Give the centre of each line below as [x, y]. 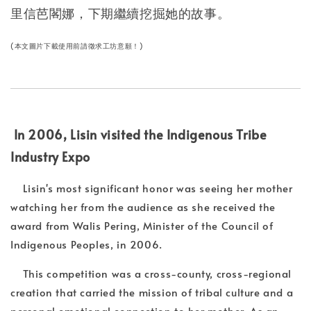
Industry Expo [50, 156]
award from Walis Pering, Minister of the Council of [142, 225]
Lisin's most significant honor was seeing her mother [152, 187]
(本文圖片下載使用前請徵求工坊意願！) [77, 45]
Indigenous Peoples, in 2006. [86, 244]
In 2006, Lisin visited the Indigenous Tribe [139, 134]
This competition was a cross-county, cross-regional [151, 273]
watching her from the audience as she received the [143, 206]
